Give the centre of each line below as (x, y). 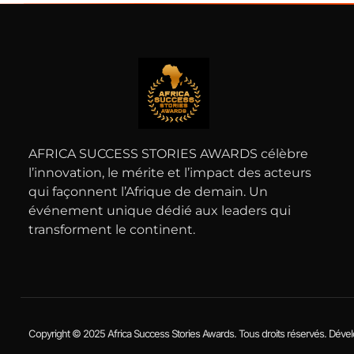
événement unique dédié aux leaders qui (160, 211)
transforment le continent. (112, 230)
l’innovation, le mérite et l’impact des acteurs (170, 173)
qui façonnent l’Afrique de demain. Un (148, 192)
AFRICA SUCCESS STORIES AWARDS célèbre (168, 154)
